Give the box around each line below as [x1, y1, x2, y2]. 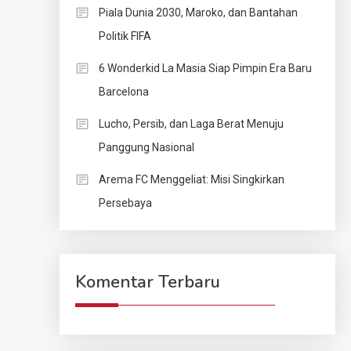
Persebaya [98, 197, 152, 210]
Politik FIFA [98, 30, 151, 43]
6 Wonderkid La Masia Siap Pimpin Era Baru [98, 62, 312, 75]
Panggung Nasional [98, 141, 194, 154]
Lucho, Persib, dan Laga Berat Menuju [98, 118, 284, 131]
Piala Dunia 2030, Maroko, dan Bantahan [98, 6, 298, 20]
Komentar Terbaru [74, 270, 220, 295]
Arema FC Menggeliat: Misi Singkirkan [98, 173, 284, 186]
